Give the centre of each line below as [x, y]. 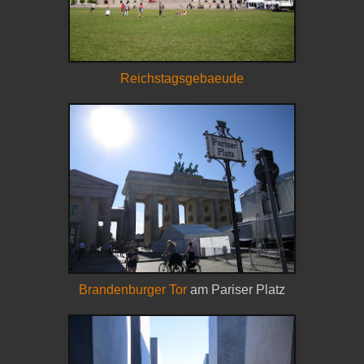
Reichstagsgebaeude [182, 78]
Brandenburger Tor [133, 290]
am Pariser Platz [236, 290]
